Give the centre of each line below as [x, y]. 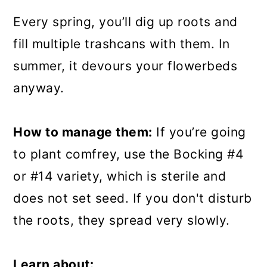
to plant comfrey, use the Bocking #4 [128, 154]
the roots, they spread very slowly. [122, 220]
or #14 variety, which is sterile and [120, 176]
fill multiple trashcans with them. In [122, 44]
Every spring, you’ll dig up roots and [125, 21]
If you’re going [199, 132]
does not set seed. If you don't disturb [133, 198]
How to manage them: [83, 132]
